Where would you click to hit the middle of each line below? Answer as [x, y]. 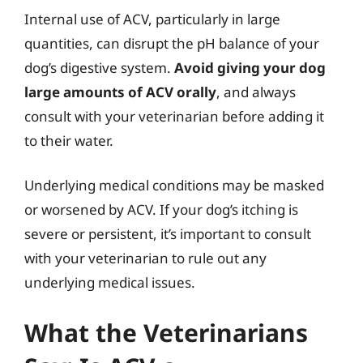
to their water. [69, 140]
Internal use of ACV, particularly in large [152, 19]
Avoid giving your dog [250, 67]
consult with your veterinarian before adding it [174, 116]
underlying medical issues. [110, 282]
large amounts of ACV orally [120, 92]
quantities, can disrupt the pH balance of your [172, 43]
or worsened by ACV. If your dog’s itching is [161, 209]
